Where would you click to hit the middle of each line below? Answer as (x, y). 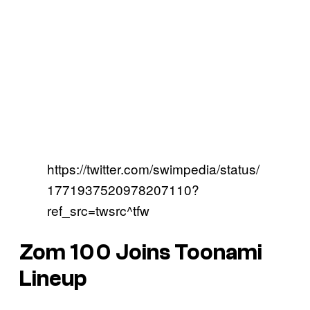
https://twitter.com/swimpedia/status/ (153, 168)
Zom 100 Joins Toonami (141, 252)
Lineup (53, 279)
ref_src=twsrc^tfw (98, 210)
